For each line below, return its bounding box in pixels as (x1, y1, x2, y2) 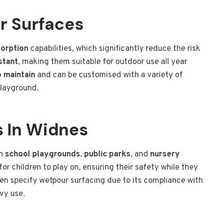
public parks (84, 149, 131, 160)
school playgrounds (5, 149, 80, 160)
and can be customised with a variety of (35, 70, 183, 81)
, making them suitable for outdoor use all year (18, 57, 187, 68)
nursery (150, 149, 180, 160)
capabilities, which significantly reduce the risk (28, 44, 200, 55)
